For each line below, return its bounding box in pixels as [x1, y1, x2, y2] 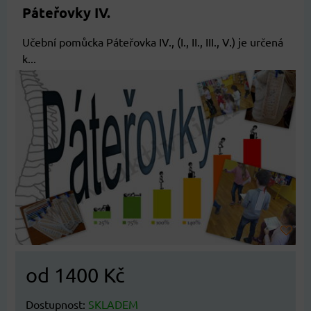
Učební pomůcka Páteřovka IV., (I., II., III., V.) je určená [22, 34, 283, 49]
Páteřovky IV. [22, 3, 110, 22]
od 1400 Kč [26, 263, 124, 287]
